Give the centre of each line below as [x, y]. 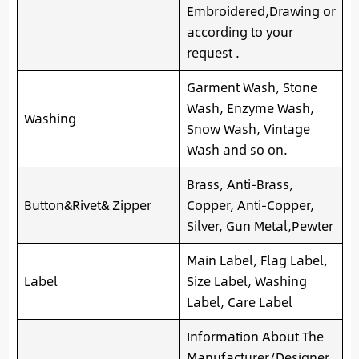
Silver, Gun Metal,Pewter [260, 226]
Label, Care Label [239, 302]
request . [213, 53]
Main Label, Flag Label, [257, 260]
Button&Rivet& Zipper [87, 205]
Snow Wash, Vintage [248, 129]
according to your [240, 32]
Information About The [255, 337]
